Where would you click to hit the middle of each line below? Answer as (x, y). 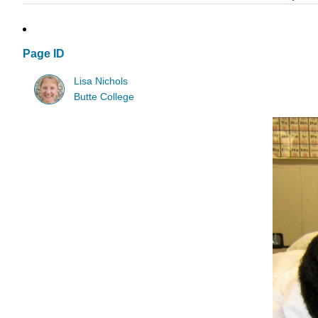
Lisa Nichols (101, 81)
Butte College (104, 97)
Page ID (44, 54)
